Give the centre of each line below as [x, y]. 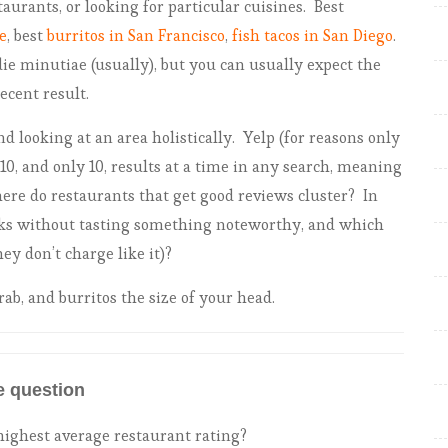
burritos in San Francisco [136, 35]
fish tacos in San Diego [312, 35]
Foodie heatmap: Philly [151, 15]
